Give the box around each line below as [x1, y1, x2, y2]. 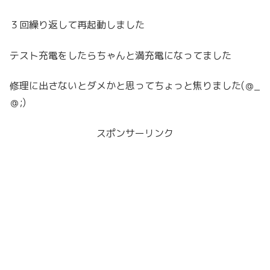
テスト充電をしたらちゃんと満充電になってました [10, 48, 231, 62]
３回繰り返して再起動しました [10, 18, 145, 32]
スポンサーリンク [96, 126, 174, 140]
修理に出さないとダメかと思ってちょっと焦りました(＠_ [10, 79, 260, 93]
